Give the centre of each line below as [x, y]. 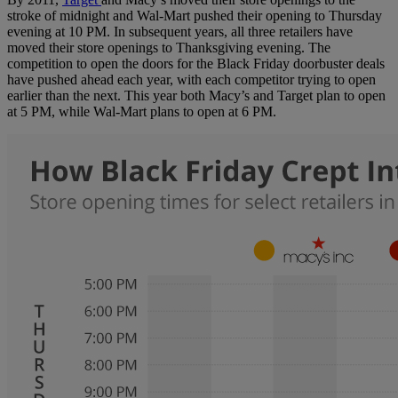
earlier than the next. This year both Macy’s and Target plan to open [196, 96]
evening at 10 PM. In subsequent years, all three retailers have [180, 32]
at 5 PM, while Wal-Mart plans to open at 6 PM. [142, 112]
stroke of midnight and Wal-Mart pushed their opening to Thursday [195, 16]
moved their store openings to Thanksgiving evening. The [169, 48]
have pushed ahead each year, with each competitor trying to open [191, 80]
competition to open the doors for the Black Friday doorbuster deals [196, 64]
